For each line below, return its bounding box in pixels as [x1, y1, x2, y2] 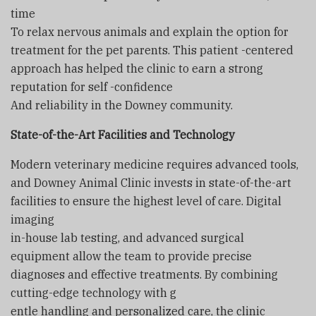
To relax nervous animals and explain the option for [11, 24, 288, 39]
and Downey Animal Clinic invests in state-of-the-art [11, 175, 291, 190]
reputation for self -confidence [11, 79, 173, 94]
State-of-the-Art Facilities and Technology [11, 127, 235, 142]
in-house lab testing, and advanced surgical [11, 230, 244, 245]
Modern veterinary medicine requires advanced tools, [11, 157, 298, 171]
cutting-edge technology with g [11, 285, 176, 300]
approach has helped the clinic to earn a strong [11, 61, 263, 75]
